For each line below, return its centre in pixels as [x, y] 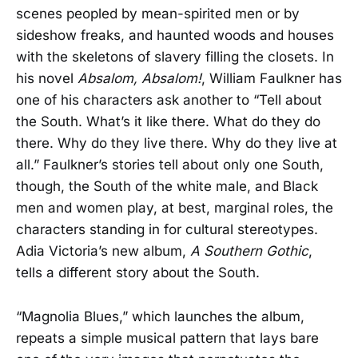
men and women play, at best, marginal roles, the [175, 208]
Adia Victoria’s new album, [103, 251]
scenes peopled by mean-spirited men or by [158, 14]
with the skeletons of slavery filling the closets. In [175, 57]
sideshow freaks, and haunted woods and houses [175, 36]
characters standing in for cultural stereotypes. [167, 230]
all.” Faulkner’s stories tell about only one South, [170, 165]
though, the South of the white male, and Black [167, 187]
